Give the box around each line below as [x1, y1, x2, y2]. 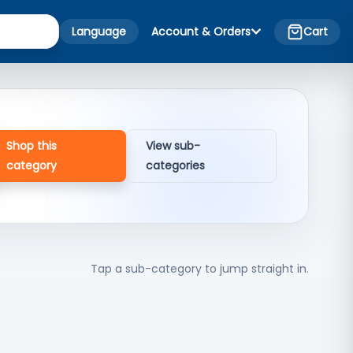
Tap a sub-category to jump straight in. [91, 261, 309, 277]
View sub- [146, 138, 201, 154]
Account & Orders [151, 24, 251, 39]
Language [72, 24, 126, 39]
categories [146, 158, 206, 173]
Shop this [6, 138, 57, 154]
